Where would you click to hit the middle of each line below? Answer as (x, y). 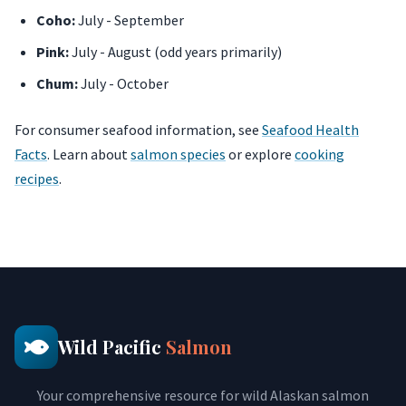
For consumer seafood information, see (138, 130)
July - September (130, 20)
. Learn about (89, 155)
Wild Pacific (112, 347)
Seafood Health (310, 130)
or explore (260, 155)
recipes (37, 179)
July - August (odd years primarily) (175, 52)
